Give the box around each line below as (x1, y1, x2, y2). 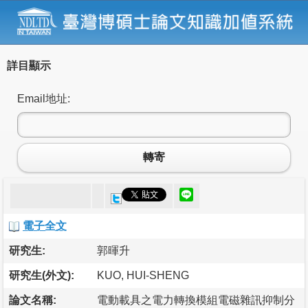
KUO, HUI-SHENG (97, 269, 189, 281)
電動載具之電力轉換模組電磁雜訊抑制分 (97, 294, 295, 306)
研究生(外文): (9, 269, 74, 281)
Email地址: (17, 92, 70, 104)
